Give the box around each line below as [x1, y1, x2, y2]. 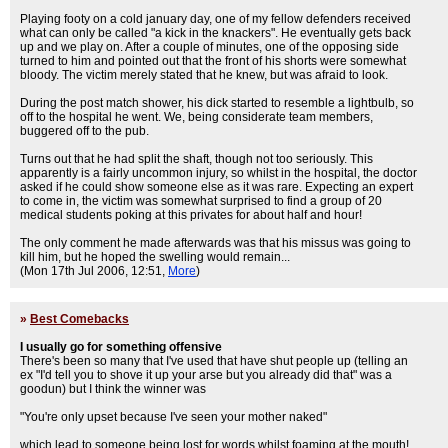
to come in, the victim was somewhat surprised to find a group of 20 [20, 194, 382, 208]
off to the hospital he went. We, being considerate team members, [20, 110, 373, 124]
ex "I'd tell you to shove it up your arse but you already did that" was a [20, 368, 392, 382]
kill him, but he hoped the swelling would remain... [20, 250, 290, 264]
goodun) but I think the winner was [20, 382, 206, 396]
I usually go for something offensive [20, 340, 222, 354]
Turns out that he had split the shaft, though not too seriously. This [20, 152, 373, 166]
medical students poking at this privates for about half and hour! [20, 208, 362, 222]
